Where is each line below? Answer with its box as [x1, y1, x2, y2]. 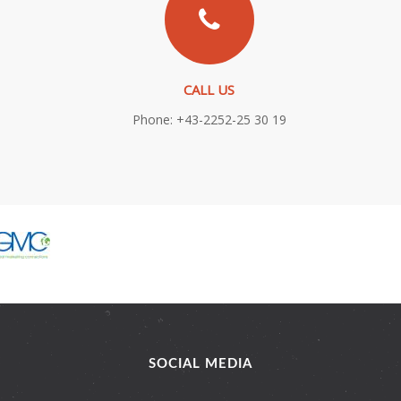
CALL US [183, 81, 235, 98]
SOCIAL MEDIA [149, 357, 252, 371]
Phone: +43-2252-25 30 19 [132, 111, 286, 128]
